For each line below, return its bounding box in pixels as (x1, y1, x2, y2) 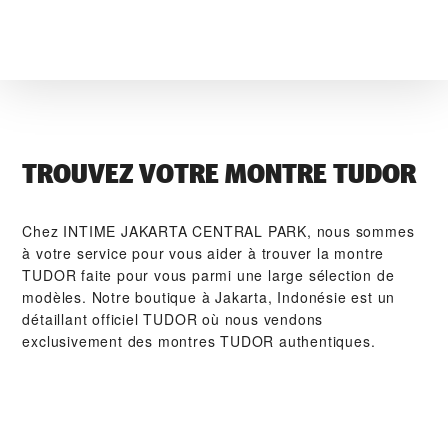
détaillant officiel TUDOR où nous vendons (22, 309, 324, 330)
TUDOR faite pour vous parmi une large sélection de (22, 265, 395, 286)
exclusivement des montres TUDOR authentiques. (22, 331, 376, 352)
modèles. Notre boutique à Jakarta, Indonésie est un (22, 287, 396, 308)
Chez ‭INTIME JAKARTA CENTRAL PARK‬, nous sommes (22, 221, 415, 242)
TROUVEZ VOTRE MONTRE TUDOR (22, 156, 417, 193)
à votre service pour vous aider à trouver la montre (22, 243, 385, 264)
